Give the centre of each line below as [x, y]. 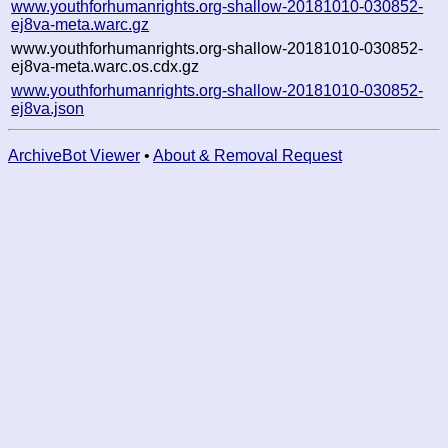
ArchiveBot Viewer [74, 155]
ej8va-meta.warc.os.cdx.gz [105, 66]
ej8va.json [48, 108]
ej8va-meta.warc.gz [80, 24]
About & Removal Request [247, 155]
